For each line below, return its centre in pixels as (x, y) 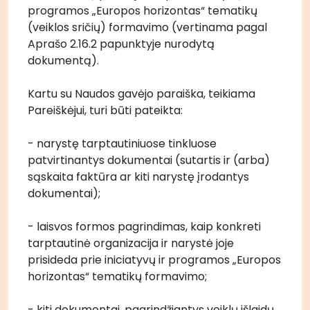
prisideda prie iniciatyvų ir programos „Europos (154, 260)
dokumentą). (63, 61)
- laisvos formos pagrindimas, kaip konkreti (144, 227)
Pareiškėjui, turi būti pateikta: (107, 110)
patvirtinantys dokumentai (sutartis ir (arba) (149, 160)
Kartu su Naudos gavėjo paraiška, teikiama (142, 94)
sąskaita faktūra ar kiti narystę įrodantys (138, 177)
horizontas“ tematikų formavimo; (119, 276)
